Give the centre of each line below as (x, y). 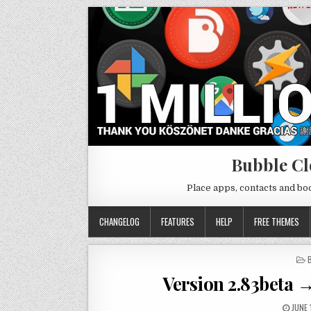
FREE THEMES (277, 221)
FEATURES (178, 221)
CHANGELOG (119, 221)
